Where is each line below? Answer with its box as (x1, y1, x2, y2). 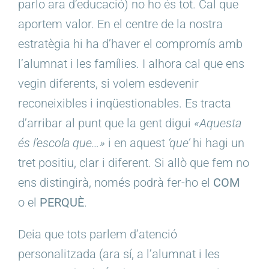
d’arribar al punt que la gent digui (18, 116, 191, 131)
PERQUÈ (40, 195, 84, 210)
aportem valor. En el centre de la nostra (18, 17, 223, 32)
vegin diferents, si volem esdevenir (18, 76, 199, 91)
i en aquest (105, 136, 168, 151)
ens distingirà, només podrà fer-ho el (18, 175, 213, 190)
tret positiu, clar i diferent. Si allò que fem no (18, 156, 249, 171)
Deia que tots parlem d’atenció (18, 227, 177, 242)
